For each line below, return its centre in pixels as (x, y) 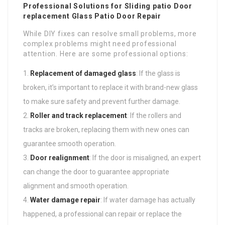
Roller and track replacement (79, 115)
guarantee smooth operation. (70, 143)
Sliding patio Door (158, 6)
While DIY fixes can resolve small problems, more (110, 33)
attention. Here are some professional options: (106, 53)
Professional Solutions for (74, 6)
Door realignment (60, 157)
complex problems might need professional (100, 43)
